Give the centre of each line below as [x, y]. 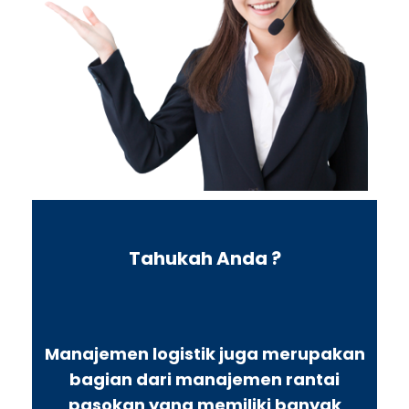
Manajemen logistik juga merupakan [204, 353]
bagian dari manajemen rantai [204, 379]
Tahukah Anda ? [204, 258]
